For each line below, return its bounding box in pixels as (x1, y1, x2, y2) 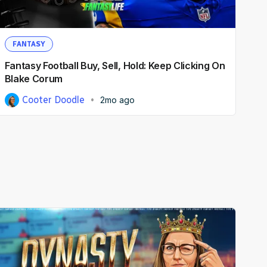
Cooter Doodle (21, 94, 85, 106)
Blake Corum (4, 73, 63, 85)
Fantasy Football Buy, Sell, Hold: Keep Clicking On (4, 60, 225, 72)
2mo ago (100, 95, 135, 105)
